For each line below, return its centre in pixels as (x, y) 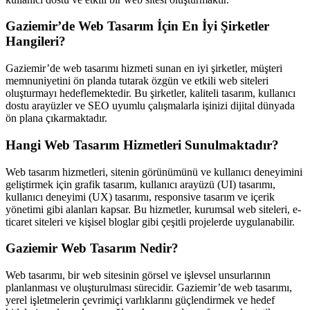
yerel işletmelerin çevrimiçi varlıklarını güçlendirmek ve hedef (140, 300)
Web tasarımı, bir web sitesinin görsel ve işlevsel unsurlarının (138, 275)
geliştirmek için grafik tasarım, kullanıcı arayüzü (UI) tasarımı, (140, 184)
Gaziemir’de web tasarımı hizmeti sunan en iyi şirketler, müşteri (144, 69)
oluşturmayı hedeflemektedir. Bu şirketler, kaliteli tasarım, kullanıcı (151, 93)
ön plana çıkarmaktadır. (56, 118)
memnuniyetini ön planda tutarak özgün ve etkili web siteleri (137, 81)
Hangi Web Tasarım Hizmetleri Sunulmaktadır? (142, 145)
